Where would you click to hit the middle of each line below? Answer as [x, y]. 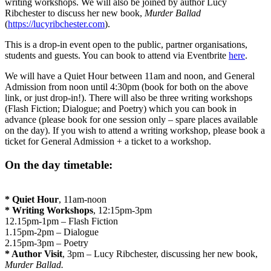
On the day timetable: [59, 165]
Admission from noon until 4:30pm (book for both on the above [126, 87]
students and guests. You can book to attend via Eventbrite [117, 56]
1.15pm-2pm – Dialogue [52, 232]
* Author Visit [34, 253]
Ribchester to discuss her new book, [75, 13]
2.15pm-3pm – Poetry [47, 243]
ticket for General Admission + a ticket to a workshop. [108, 142]
